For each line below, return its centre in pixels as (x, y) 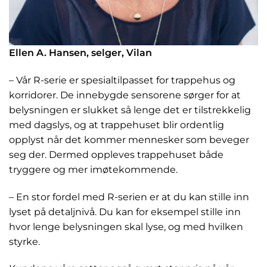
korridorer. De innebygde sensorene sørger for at (125, 95)
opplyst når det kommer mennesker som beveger (129, 139)
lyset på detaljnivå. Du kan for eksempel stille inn (125, 212)
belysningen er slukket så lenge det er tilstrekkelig (130, 110)
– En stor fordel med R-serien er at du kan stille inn (129, 197)
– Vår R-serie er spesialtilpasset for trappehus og (122, 80)
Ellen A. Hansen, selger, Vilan (80, 52)
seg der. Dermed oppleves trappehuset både (116, 154)
